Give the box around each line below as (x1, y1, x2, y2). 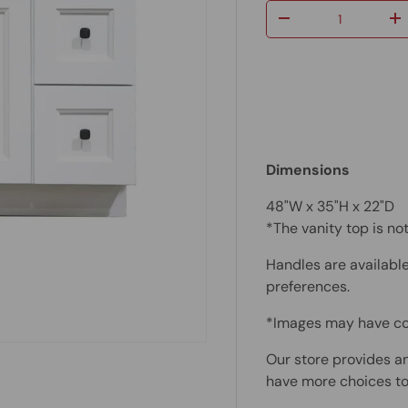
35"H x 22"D (317, 197, 395, 217)
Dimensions (266, 160, 351, 180)
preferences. (266, 277, 351, 297)
